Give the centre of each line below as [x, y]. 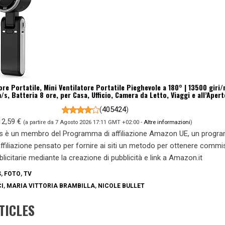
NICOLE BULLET [121, 186]
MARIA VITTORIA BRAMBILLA [51, 186]
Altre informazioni [167, 122]
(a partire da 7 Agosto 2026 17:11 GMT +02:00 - [84, 122]
